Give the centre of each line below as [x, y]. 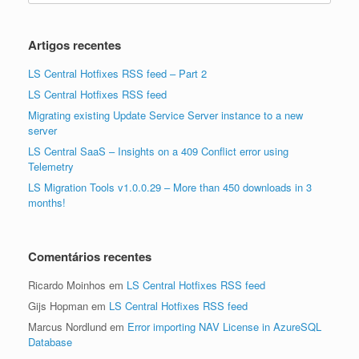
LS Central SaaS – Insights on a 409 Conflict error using [158, 151]
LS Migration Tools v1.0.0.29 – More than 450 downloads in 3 [170, 187]
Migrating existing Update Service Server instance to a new [165, 115]
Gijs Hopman [58, 306]
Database [50, 342]
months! [47, 202]
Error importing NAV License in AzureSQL [224, 327]
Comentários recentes [90, 256]
